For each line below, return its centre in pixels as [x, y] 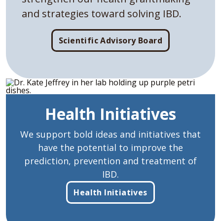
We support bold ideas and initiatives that [110, 134]
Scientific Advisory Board [110, 40]
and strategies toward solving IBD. [102, 13]
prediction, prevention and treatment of [110, 161]
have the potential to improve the [110, 148]
